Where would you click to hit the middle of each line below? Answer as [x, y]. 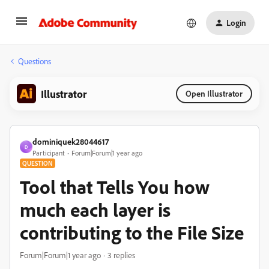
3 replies [121, 255]
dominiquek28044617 [71, 141]
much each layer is [95, 210]
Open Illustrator [214, 93]
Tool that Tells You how [115, 187]
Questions [35, 61]
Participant [49, 153]
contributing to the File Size [132, 232]
